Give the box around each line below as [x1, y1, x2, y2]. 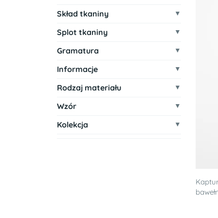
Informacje [57, 64, 98, 74]
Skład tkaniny [57, 9, 109, 18]
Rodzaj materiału [57, 83, 121, 92]
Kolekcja [57, 120, 88, 129]
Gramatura [57, 46, 99, 55]
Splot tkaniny [57, 27, 108, 37]
